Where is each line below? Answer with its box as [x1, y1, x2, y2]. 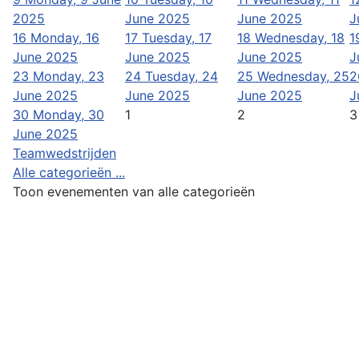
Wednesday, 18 [255, 29, 345, 46]
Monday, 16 [30, 29, 99, 46]
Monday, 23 [33, 67, 104, 84]
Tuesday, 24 [145, 67, 218, 84]
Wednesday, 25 [257, 67, 349, 84]
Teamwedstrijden [13, 144, 116, 161]
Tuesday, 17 [142, 29, 212, 46]
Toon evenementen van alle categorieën [13, 183, 255, 200]
